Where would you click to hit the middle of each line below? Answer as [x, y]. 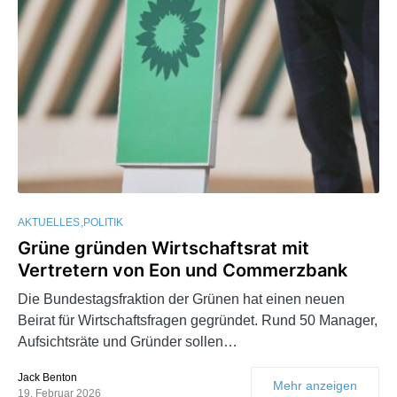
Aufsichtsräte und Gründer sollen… [128, 342]
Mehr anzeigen [315, 386]
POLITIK [103, 223]
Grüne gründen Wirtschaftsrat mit [163, 249]
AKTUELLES [49, 223]
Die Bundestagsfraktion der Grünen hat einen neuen [181, 300]
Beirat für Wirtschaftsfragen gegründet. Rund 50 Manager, [198, 321]
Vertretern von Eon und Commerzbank [183, 271]
